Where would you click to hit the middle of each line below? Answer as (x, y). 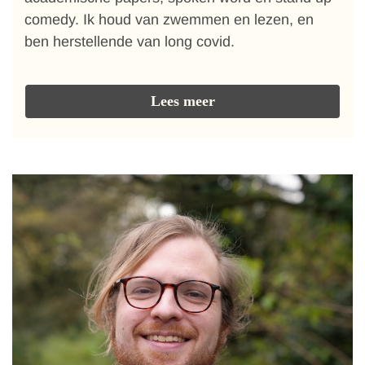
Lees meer (182, 101)
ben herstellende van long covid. (130, 42)
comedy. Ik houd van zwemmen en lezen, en (169, 20)
